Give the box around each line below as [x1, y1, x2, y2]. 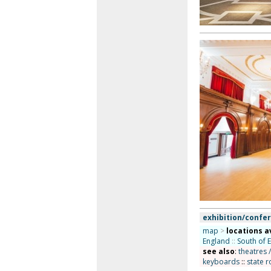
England [202, 236, 230, 246]
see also [202, 246, 235, 256]
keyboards [202, 256, 240, 267]
